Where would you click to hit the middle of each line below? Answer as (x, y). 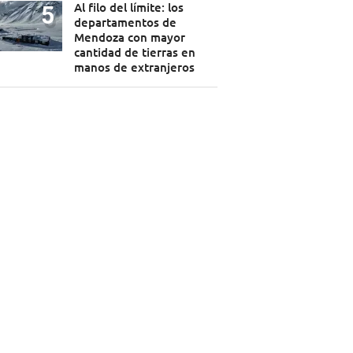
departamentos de (125, 22)
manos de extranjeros (134, 67)
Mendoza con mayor (129, 37)
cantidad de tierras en (134, 52)
